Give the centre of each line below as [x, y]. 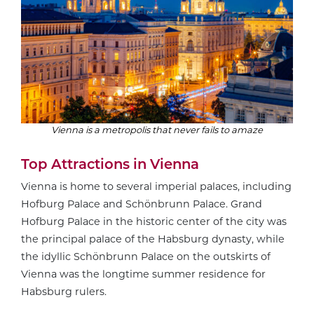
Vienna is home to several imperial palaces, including [156, 186]
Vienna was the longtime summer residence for [143, 274]
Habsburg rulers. [65, 291]
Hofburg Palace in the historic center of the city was [154, 221]
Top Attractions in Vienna [110, 164]
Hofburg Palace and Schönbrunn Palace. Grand [142, 204]
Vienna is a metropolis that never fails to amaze [157, 129]
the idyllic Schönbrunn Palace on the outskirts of [146, 256]
